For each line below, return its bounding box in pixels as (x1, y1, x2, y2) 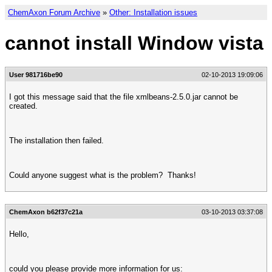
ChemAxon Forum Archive (8, 8, 100, 17)
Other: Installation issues (109, 8, 197, 17)
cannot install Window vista (5, 32, 263, 54)
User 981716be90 (9, 71, 63, 78)
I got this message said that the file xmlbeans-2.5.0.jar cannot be (9, 92, 238, 102)
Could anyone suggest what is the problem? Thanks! (9, 170, 196, 180)
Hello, (9, 229, 29, 239)
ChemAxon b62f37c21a (9, 208, 83, 216)
